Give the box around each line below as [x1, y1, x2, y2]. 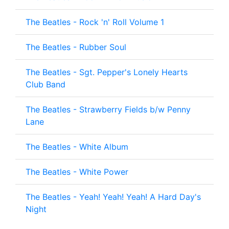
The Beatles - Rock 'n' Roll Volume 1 [26, 17, 164, 28]
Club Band [26, 79, 65, 90]
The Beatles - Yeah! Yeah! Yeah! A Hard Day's [26, 192, 201, 202]
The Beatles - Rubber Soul [26, 42, 126, 53]
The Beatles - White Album [26, 142, 128, 152]
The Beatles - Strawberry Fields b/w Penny [26, 104, 191, 115]
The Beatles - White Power [26, 167, 128, 177]
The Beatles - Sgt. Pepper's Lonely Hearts [26, 67, 188, 78]
